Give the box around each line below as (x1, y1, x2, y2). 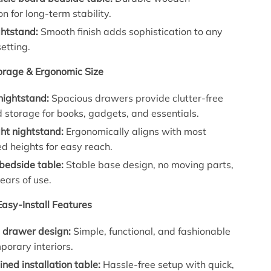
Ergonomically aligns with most (64, 125, 207, 137)
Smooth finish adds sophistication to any (38, 25, 223, 38)
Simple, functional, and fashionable (71, 224, 231, 237)
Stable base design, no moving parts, (64, 158, 234, 171)
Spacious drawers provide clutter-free (49, 91, 224, 104)
